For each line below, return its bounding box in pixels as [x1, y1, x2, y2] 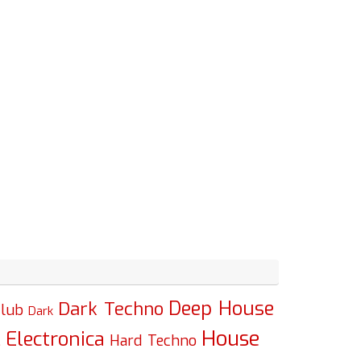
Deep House [168, 296, 274, 322]
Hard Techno [110, 331, 197, 351]
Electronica [6, 326, 105, 353]
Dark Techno [58, 297, 164, 322]
